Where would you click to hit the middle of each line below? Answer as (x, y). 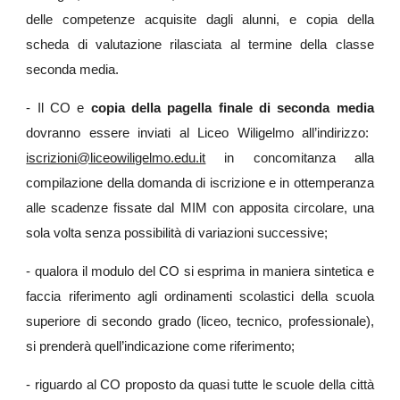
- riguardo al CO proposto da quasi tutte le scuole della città (200, 385)
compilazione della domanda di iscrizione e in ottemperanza (200, 183)
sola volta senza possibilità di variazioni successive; (177, 233)
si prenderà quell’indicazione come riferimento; (161, 346)
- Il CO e (58, 108)
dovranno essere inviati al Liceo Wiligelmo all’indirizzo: (198, 133)
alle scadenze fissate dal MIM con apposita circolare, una (200, 208)
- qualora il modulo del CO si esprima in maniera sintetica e (200, 271)
